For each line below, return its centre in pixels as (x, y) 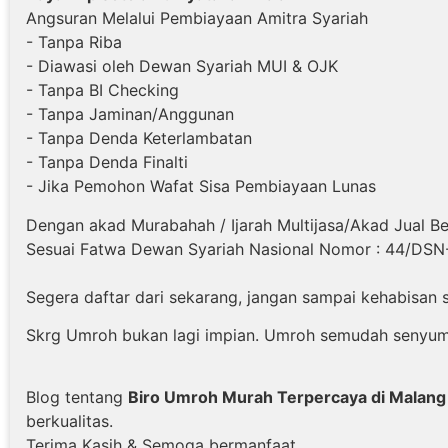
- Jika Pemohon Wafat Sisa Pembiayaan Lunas (201, 186)
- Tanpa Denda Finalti (109, 162)
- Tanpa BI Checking (102, 90)
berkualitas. (69, 421)
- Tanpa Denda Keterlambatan (139, 138)
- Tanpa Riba (74, 42)
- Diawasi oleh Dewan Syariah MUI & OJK (182, 66)
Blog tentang (77, 397)
